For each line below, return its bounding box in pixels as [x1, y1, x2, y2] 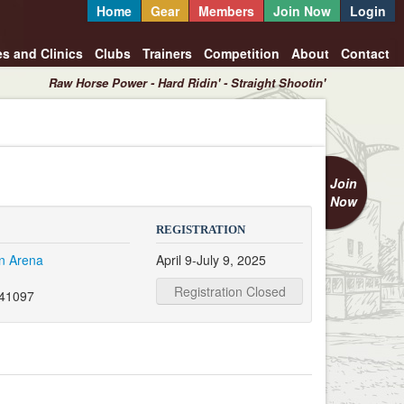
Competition [203, 44, 280, 62]
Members [197, 2, 254, 20]
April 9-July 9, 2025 [156, 251, 267, 269]
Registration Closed [173, 282, 286, 300]
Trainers [142, 44, 192, 62]
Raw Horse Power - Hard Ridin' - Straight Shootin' [49, 74, 326, 91]
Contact [340, 44, 390, 62]
